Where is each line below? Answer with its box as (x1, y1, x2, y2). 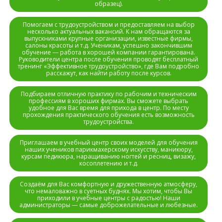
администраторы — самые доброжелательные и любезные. (19, 201, 198, 209)
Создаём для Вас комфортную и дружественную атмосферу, (20, 180, 197, 188)
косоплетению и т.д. (79, 159, 138, 167)
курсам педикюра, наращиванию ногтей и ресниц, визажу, (21, 152, 196, 161)
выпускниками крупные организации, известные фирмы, (24, 34, 193, 43)
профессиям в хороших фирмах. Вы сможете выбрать (29, 97, 188, 105)
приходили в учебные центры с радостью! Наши (37, 194, 180, 202)
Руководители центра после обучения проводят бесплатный (19, 55, 198, 63)
